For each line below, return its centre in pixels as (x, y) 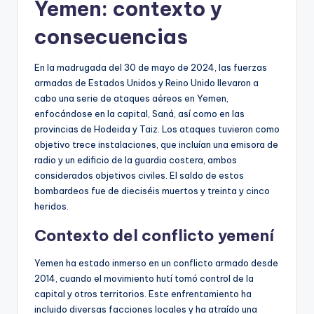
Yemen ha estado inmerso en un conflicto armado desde (156, 262)
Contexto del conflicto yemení (154, 235)
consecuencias (111, 36)
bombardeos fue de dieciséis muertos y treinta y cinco (152, 190)
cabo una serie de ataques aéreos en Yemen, (131, 98)
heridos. (52, 206)
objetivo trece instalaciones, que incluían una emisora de (156, 144)
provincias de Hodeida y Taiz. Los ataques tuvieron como (157, 129)
